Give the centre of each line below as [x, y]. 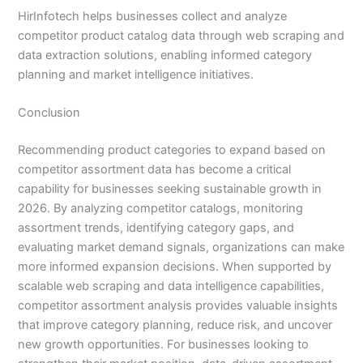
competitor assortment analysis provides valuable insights [178, 305]
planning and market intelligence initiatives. [136, 74]
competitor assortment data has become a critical [155, 169]
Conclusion [49, 113]
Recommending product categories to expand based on [172, 149]
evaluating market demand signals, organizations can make [181, 247]
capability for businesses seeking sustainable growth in [170, 188]
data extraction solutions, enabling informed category [165, 55]
